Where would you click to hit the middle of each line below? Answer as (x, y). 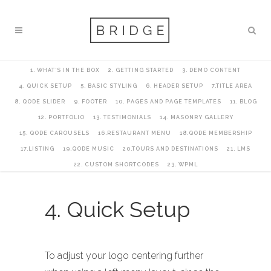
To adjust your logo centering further (124, 256)
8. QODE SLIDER (40, 102)
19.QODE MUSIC (89, 149)
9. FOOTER (90, 102)
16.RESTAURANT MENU (134, 133)
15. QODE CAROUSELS (54, 133)
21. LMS (239, 149)
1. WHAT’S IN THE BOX (65, 70)
